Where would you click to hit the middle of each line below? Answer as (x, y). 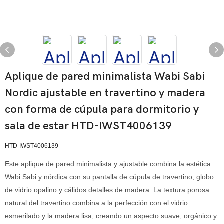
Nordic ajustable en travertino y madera (105, 93)
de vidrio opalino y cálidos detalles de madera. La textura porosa (107, 190)
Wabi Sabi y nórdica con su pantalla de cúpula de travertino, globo (109, 177)
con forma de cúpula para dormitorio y (102, 109)
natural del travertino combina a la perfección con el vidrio (96, 203)
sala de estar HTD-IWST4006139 (88, 126)
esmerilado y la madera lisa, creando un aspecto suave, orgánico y (111, 216)
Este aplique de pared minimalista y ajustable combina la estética (108, 164)
